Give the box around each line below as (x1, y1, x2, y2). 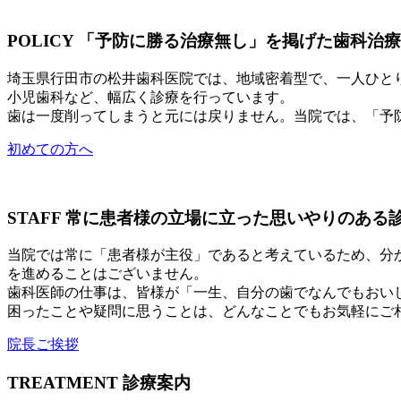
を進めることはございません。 (7, 266, 208, 282)
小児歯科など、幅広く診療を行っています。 (7, 90, 294, 105)
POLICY (7, 31, 73, 51)
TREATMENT (7, 373, 118, 393)
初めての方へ (7, 141, 93, 157)
